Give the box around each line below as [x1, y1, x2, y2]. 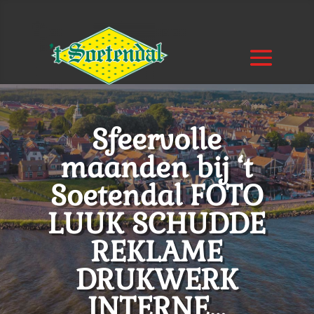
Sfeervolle [92, 122, 222, 158]
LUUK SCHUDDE [48, 206, 266, 242]
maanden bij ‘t [60, 150, 254, 186]
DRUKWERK [75, 262, 238, 298]
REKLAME [90, 234, 223, 270]
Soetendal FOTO [50, 178, 264, 214]
